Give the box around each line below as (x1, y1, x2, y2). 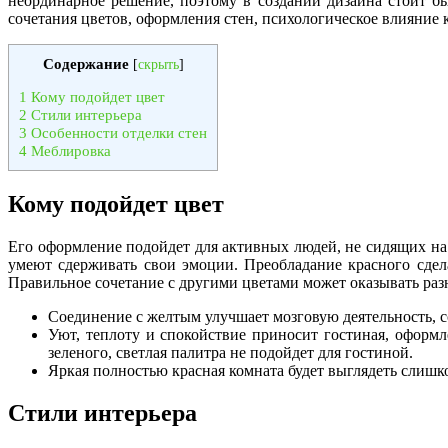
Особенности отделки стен (27, 124, 207, 142)
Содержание (42, 55, 129, 73)
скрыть (137, 57, 179, 73)
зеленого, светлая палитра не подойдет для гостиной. (48, 344, 413, 362)
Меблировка (27, 142, 111, 160)
